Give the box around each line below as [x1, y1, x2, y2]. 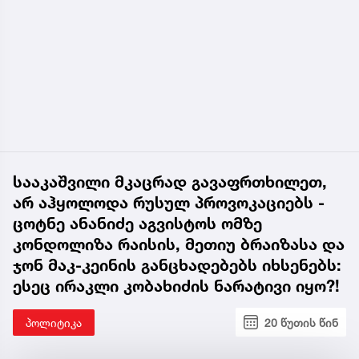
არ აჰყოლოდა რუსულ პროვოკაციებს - [13, 192, 325, 212]
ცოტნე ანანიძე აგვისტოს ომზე [13, 213, 262, 233]
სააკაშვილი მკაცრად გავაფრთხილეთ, [13, 171, 327, 192]
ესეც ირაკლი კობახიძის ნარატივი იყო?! [13, 276, 340, 296]
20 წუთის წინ [264, 315, 338, 329]
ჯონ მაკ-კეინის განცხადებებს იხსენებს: [13, 255, 341, 275]
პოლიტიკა [26, 315, 82, 329]
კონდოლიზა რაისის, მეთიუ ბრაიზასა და [13, 234, 345, 254]
